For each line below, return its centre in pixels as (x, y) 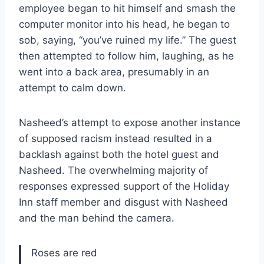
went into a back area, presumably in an (114, 72)
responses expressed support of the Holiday (124, 187)
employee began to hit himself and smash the (127, 9)
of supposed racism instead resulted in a (115, 139)
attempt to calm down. (72, 88)
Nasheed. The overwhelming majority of (113, 171)
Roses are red (64, 253)
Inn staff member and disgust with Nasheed (123, 202)
